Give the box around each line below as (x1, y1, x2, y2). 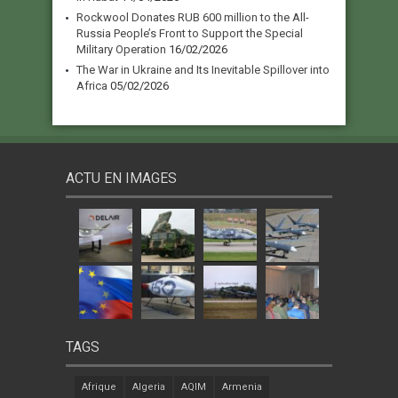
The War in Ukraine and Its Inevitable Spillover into (76, 63, 330, 77)
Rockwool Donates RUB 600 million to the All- (76, 11, 309, 25)
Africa (76, 79, 107, 93)
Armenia (222, 381, 262, 394)
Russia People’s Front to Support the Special (76, 27, 303, 41)
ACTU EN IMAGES (66, 170, 177, 187)
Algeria (132, 381, 165, 394)
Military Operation (76, 43, 166, 57)
